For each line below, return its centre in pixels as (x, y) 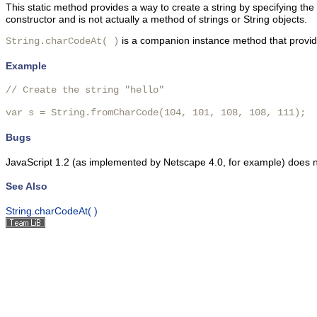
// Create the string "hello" (85, 90)
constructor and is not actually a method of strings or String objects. (156, 19)
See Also (27, 186)
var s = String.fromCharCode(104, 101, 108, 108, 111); (156, 113)
